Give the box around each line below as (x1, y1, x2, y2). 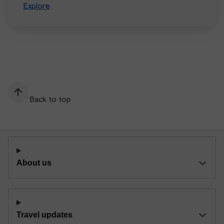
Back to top (30, 94, 71, 103)
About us (16, 158, 51, 167)
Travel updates (16, 210, 72, 219)
